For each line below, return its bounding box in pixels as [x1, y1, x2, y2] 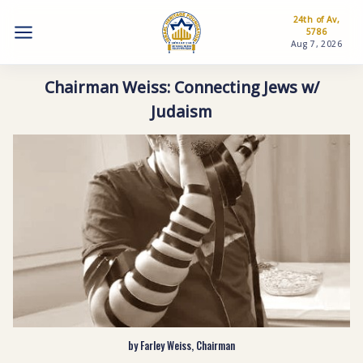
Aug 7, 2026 [290, 38, 343, 49]
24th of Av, [293, 14, 340, 25]
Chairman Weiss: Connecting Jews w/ [44, 75, 319, 98]
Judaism [151, 100, 212, 122]
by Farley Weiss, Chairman [128, 338, 235, 354]
